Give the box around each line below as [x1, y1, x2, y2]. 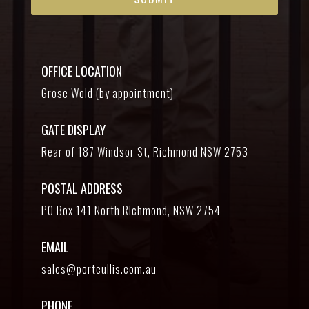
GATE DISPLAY [41, 121, 106, 139]
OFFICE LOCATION [41, 62, 122, 81]
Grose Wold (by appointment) [41, 85, 174, 102]
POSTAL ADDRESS [41, 179, 123, 198]
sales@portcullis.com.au [41, 261, 157, 278]
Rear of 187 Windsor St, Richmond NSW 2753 [41, 143, 248, 161]
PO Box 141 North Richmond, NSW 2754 [41, 202, 221, 219]
